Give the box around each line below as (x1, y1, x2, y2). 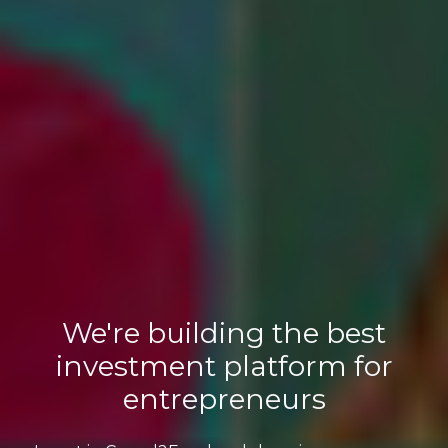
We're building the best (62, 315, 386, 350)
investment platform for (55, 348, 393, 383)
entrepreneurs (122, 381, 326, 416)
